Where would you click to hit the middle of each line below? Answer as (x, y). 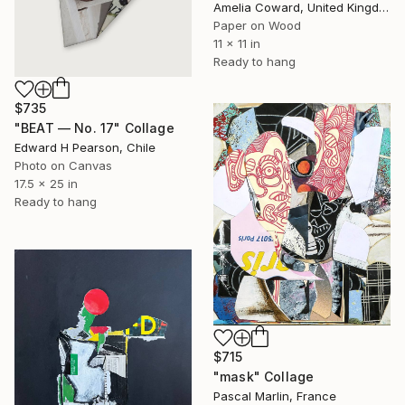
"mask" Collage (264, 376)
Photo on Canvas (63, 166)
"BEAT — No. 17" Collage (94, 128)
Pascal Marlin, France (275, 396)
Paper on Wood (257, 26)
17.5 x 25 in (46, 184)
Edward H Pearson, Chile (85, 148)
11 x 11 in (237, 44)
